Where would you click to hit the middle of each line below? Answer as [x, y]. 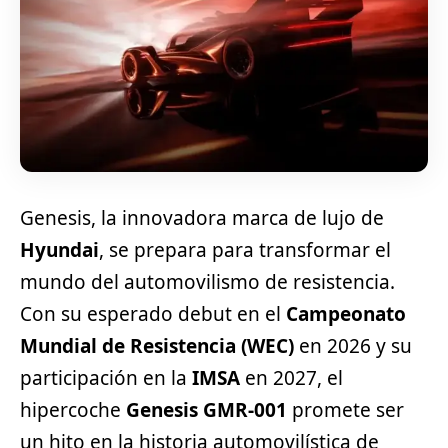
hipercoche [73, 409]
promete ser [345, 409]
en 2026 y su [353, 345]
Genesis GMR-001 [206, 409]
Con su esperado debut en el [153, 313]
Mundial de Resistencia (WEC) [157, 345]
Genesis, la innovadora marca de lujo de [202, 217]
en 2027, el [291, 377]
